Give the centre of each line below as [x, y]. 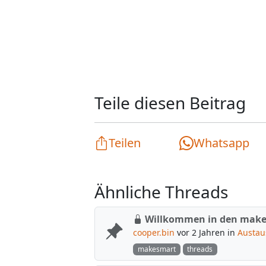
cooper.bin [154, 232]
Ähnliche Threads [161, 192]
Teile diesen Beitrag [170, 103]
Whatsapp [222, 143]
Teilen [125, 143]
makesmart [156, 249]
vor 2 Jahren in [206, 232]
